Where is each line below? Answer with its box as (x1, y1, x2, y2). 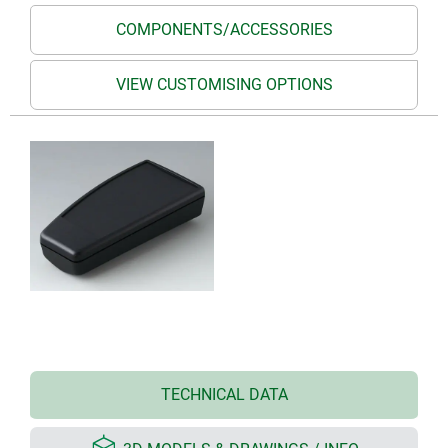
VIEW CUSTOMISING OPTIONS (115, 74, 333, 94)
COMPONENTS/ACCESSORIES (115, 19, 333, 39)
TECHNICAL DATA (160, 384, 288, 404)
